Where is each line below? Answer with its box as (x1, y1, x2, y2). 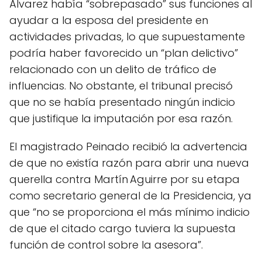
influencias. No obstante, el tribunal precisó (9, 78, 233, 93)
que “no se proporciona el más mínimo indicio (9, 205, 250, 219)
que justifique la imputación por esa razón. (9, 111, 233, 126)
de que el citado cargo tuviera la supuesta (9, 221, 236, 236)
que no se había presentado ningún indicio (9, 95, 235, 109)
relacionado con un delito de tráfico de (9, 62, 216, 77)
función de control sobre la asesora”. (9, 237, 203, 252)
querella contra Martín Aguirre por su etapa (9, 172, 240, 187)
